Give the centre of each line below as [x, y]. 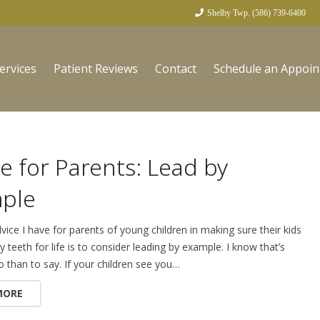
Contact [176, 69]
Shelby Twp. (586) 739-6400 [257, 13]
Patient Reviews [96, 69]
